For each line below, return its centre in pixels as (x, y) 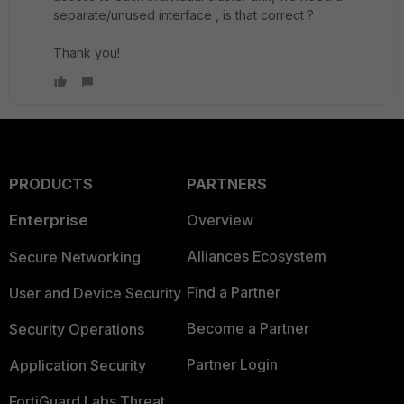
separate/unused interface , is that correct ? (184, 15)
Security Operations (77, 329)
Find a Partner (233, 292)
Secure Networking (75, 257)
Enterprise (49, 220)
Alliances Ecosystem (256, 256)
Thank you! (87, 53)
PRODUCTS (51, 184)
